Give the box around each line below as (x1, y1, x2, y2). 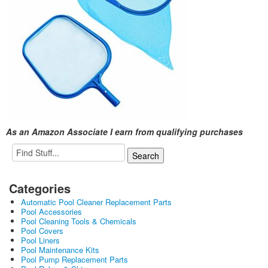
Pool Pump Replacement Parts (21, 254, 128, 266)
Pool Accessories (21, 206, 82, 218)
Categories (9, 179, 71, 197)
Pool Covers (21, 225, 63, 237)
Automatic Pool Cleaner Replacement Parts (21, 196, 172, 208)
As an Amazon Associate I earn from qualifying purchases (6, 126, 243, 138)
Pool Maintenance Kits (21, 244, 99, 256)
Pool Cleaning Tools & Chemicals (21, 215, 136, 227)
